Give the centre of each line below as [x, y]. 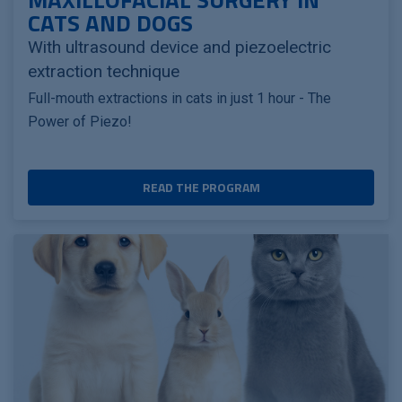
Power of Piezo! [80, 121]
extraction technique [104, 71]
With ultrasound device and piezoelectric [179, 47]
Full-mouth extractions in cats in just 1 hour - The [179, 98]
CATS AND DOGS [110, 22]
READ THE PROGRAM [201, 187]
